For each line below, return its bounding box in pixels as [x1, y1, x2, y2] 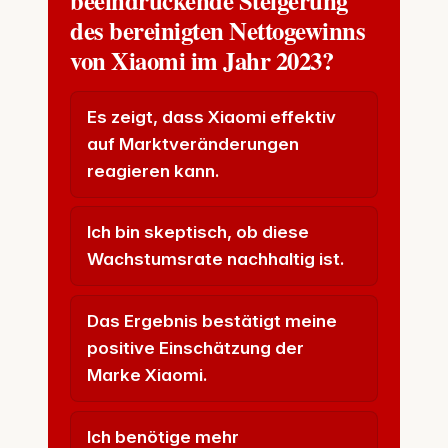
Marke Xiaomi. [87, 365, 208, 386]
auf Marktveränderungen [87, 133, 300, 154]
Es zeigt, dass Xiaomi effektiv [87, 106, 337, 127]
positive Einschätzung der [87, 338, 305, 359]
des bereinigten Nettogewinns [70, 11, 366, 48]
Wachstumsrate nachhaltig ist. [87, 249, 345, 270]
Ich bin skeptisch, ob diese [87, 222, 310, 243]
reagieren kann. [87, 160, 220, 181]
